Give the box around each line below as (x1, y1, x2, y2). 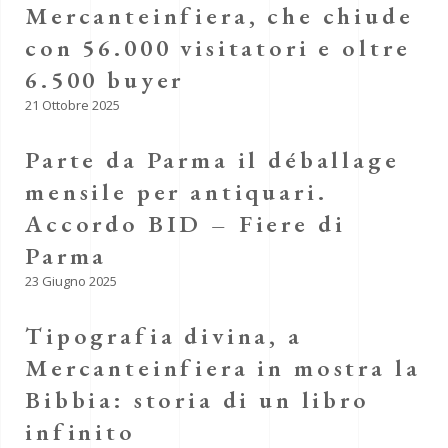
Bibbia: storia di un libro (25, 384, 370, 415)
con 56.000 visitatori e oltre (25, 32, 411, 63)
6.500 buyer (25, 64, 185, 95)
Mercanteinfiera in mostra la (25, 352, 421, 383)
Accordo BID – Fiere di (25, 208, 346, 239)
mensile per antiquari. (25, 176, 328, 207)
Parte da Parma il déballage (25, 144, 400, 175)
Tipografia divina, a (25, 320, 303, 351)
